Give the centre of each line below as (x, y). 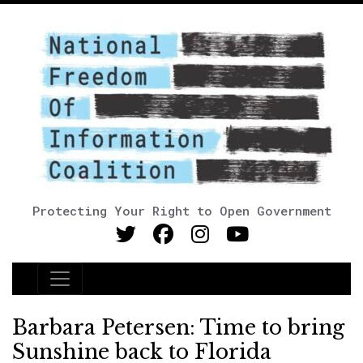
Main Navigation (113, 288)
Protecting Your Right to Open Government (181, 211)
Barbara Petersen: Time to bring (178, 328)
